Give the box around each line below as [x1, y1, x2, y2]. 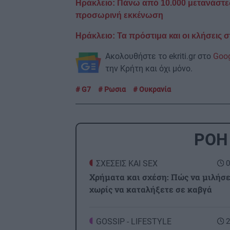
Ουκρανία [138, 85, 171, 93]
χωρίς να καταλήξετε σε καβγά [89, 183, 212, 195]
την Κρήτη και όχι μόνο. [105, 63, 193, 73]
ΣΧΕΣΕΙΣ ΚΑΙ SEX [96, 158, 158, 168]
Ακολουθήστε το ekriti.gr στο [105, 51, 213, 61]
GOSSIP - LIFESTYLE [96, 216, 171, 226]
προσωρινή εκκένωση [75, 10, 163, 20]
